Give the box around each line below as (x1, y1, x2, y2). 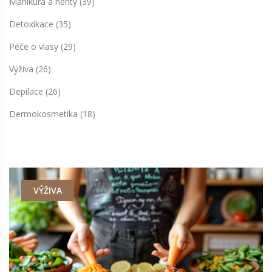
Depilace (9, 86, 46, 98)
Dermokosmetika (9, 108, 80, 120)
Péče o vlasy (9, 41, 61, 53)
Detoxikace (9, 18, 56, 30)
